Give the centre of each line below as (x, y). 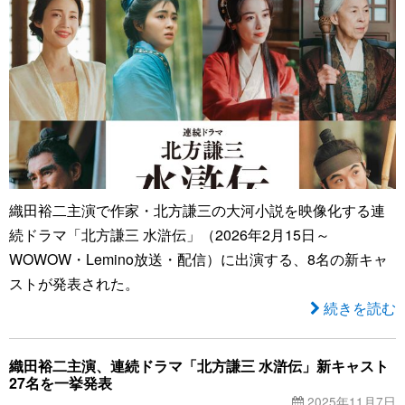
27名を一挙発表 (61, 383)
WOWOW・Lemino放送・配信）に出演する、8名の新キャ (198, 259)
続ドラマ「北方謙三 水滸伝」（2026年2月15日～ (170, 235)
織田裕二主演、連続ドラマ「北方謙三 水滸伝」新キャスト (199, 366)
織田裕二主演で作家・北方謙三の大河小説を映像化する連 (197, 211)
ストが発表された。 (74, 284)
